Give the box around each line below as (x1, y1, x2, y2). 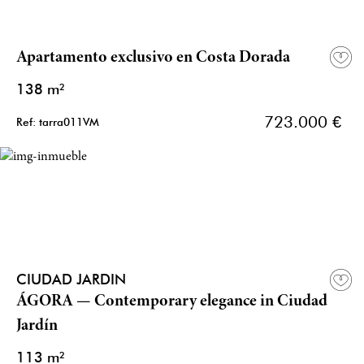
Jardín (16, 318, 58, 336)
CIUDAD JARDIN (16, 271, 135, 288)
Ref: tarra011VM (16, 115, 99, 129)
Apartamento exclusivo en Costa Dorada (16, 50, 290, 67)
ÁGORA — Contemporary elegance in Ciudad (16, 293, 327, 311)
